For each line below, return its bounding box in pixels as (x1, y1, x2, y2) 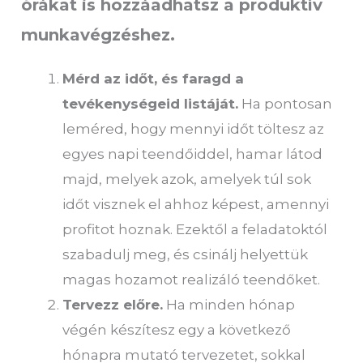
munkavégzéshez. (21, 24, 176, 45)
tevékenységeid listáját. (62, 95, 239, 112)
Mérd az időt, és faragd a (62, 70, 245, 87)
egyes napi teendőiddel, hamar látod (62, 145, 323, 162)
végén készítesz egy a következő (62, 321, 292, 338)
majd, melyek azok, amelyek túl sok (62, 170, 312, 187)
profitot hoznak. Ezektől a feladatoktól (62, 220, 328, 237)
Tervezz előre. (62, 296, 164, 313)
